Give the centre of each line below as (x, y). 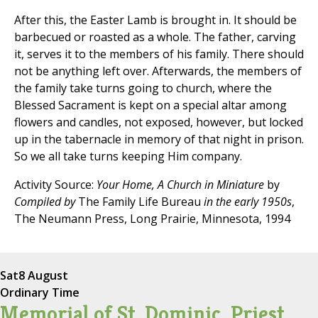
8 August (43, 276)
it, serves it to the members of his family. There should (159, 54)
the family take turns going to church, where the (143, 88)
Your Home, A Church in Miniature (180, 185)
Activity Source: (55, 185)
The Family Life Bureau (139, 202)
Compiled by (45, 202)
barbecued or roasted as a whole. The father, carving (155, 37)
